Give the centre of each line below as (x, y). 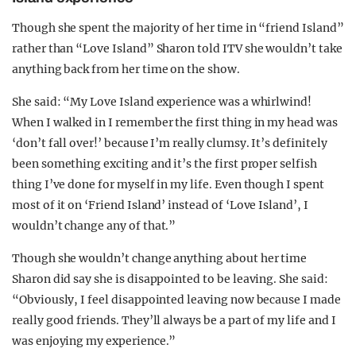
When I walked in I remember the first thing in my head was (175, 122)
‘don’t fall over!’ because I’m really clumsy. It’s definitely (170, 143)
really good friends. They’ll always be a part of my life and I (174, 320)
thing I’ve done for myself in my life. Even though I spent (168, 184)
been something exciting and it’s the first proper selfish (164, 164)
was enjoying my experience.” (94, 341)
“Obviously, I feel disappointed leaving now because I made (176, 300)
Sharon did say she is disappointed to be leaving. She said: (170, 279)
